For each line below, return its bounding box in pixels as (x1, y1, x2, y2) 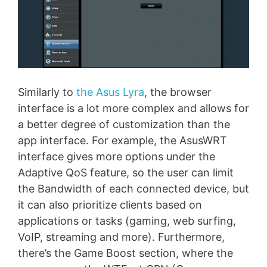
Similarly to (18, 86, 76, 99)
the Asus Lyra (76, 86, 144, 99)
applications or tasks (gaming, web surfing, (18, 215, 236, 228)
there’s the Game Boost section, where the (18, 247, 233, 260)
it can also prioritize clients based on (18, 198, 202, 212)
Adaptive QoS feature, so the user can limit (18, 166, 234, 179)
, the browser (144, 86, 212, 99)
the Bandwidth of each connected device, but (18, 182, 249, 195)
